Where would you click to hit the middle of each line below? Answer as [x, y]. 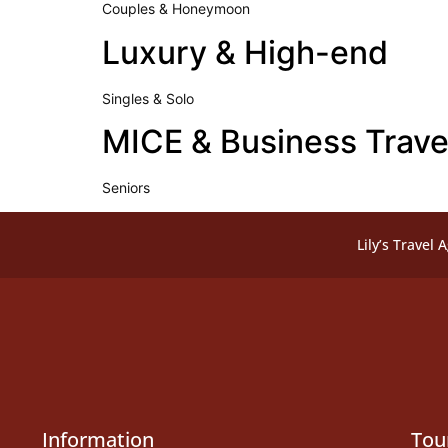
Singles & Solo [148, 98]
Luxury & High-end [245, 52]
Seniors [126, 187]
